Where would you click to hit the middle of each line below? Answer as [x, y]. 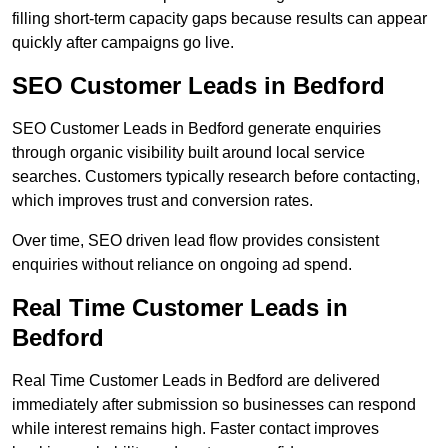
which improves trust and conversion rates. [162, 201]
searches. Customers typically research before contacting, [216, 177]
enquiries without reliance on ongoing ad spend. [182, 265]
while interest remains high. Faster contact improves [195, 429]
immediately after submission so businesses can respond [214, 405]
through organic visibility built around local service [188, 153]
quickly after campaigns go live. [123, 43]
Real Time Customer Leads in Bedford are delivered [196, 381]
